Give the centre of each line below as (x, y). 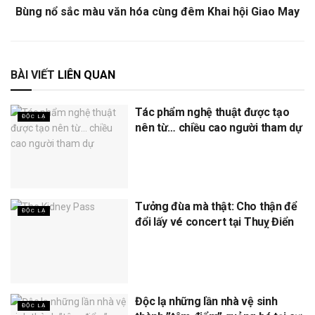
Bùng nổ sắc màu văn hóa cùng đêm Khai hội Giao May (157, 11)
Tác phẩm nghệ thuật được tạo (212, 112)
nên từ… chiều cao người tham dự (219, 127)
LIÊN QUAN (85, 75)
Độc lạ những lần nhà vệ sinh (206, 301)
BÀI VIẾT (33, 75)
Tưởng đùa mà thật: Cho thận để (216, 207)
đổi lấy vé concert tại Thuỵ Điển (214, 222)
